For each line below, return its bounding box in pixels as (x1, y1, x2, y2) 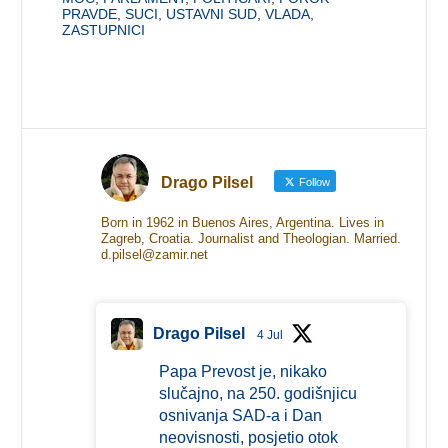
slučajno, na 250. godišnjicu (158, 384, 357, 402)
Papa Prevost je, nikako (158, 362, 327, 380)
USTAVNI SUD (166, 5, 258, 22)
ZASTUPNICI (62, 21, 146, 38)
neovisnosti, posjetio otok (158, 428, 338, 446)
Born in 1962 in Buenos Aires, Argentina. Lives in (100, 214, 384, 230)
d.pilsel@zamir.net (100, 246, 208, 262)
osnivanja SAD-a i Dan (158, 406, 322, 424)
